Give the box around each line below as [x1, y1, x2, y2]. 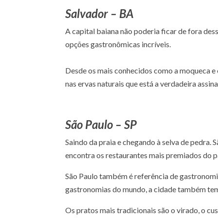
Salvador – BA [65, 6, 134, 20]
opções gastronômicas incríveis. [65, 39, 171, 49]
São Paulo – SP [65, 117, 137, 131]
